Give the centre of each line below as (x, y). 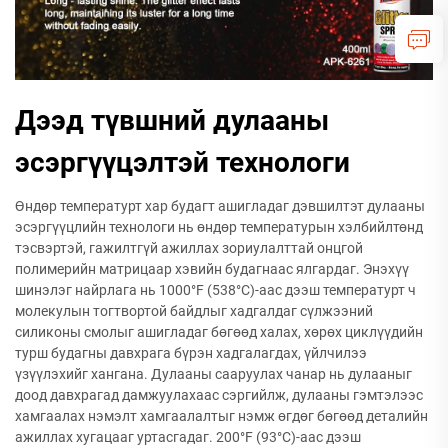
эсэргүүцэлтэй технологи (182, 162)
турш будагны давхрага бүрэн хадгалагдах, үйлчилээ (191, 353)
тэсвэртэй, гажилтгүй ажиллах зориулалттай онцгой (189, 248)
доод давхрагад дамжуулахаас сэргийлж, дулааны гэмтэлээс (219, 395)
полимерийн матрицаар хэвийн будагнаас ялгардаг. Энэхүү (212, 269)
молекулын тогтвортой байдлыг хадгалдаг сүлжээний (194, 311)
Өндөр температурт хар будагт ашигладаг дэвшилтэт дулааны (220, 206)
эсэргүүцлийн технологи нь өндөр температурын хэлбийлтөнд (219, 227)
